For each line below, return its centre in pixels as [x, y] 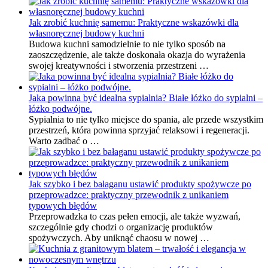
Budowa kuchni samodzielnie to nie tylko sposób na [127, 44]
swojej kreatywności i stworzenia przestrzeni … [119, 65]
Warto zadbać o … [64, 141]
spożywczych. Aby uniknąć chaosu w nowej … [119, 237]
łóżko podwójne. [60, 108]
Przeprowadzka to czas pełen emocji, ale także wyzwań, [135, 216]
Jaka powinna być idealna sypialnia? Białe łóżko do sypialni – [146, 98]
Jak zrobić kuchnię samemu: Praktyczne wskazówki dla [134, 22]
